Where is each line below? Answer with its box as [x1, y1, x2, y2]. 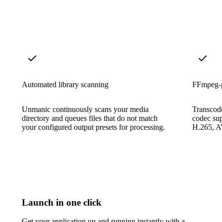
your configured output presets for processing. [22, 122, 165, 131]
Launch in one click [22, 197, 102, 208]
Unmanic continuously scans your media [22, 105, 149, 113]
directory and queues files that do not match [22, 113, 158, 122]
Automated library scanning [22, 80, 109, 89]
